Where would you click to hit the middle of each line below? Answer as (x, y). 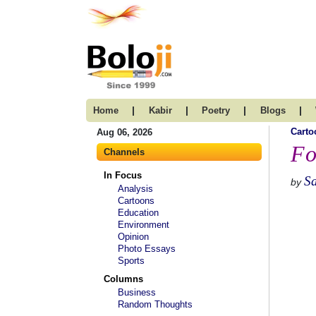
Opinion (133, 237)
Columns (123, 279)
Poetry (216, 110)
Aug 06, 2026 (124, 132)
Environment (144, 225)
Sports (131, 261)
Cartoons (136, 201)
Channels (124, 152)
